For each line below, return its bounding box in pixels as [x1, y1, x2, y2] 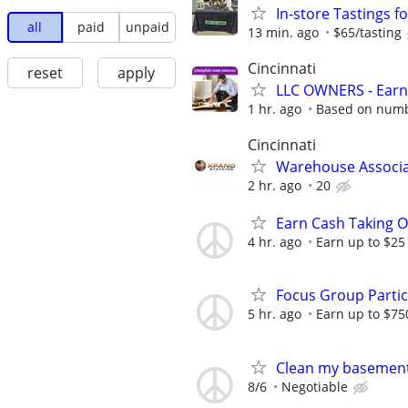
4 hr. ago [248, 233, 301, 251]
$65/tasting [333, 23, 402, 41]
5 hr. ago [248, 305, 301, 323]
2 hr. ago [248, 176, 301, 194]
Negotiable [281, 377, 348, 395]
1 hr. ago [248, 99, 301, 117]
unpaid [125, 18, 169, 36]
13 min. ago [248, 23, 319, 41]
